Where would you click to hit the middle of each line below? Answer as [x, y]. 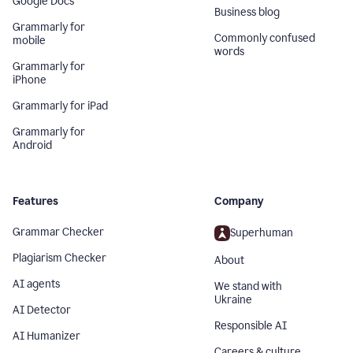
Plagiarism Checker [59, 258]
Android [32, 145]
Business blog [247, 12]
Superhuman [262, 233]
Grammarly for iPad [60, 106]
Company [239, 201]
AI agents [36, 284]
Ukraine [233, 299]
